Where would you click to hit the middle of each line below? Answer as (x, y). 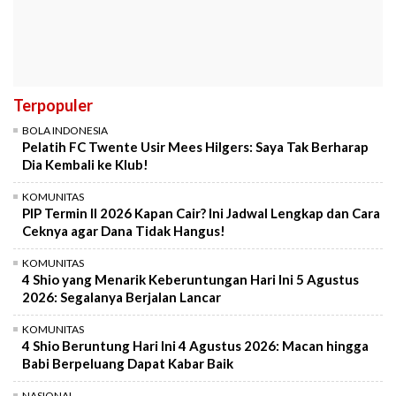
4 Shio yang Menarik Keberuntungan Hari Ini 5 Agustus (190, 280)
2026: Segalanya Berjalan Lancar (122, 297)
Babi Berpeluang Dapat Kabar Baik (128, 364)
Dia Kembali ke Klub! (85, 165)
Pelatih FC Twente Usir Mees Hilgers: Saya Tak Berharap (195, 147)
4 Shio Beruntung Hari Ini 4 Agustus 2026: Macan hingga (195, 346)
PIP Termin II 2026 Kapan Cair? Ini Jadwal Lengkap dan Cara (201, 213)
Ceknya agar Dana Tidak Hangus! (124, 231)
